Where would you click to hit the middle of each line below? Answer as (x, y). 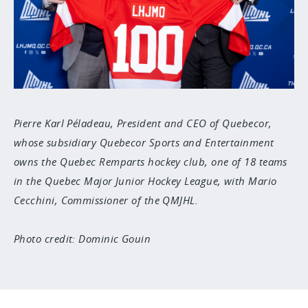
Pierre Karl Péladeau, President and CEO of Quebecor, (143, 123)
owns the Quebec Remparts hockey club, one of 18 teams (151, 162)
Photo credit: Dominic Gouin (82, 239)
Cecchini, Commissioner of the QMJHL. (106, 200)
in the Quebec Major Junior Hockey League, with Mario (145, 181)
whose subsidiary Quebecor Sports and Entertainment (144, 142)
